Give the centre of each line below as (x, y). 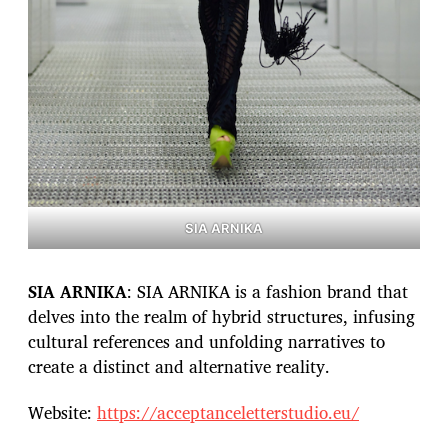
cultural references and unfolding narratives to (206, 341)
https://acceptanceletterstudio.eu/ (228, 412)
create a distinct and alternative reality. (181, 366)
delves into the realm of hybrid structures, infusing (221, 316)
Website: (62, 412)
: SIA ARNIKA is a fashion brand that (267, 291)
